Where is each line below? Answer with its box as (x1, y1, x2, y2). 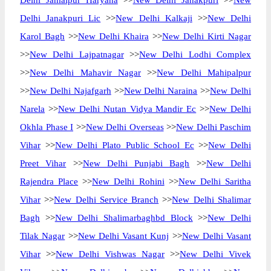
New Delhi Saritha (178, 177, 252, 186)
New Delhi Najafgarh (30, 86, 111, 96)
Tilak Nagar (20, 231, 65, 241)
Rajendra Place (20, 177, 79, 186)
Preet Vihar (20, 158, 67, 168)
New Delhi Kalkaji (116, 13, 192, 23)
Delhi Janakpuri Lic (20, 13, 101, 23)
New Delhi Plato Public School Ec (54, 140, 194, 150)
